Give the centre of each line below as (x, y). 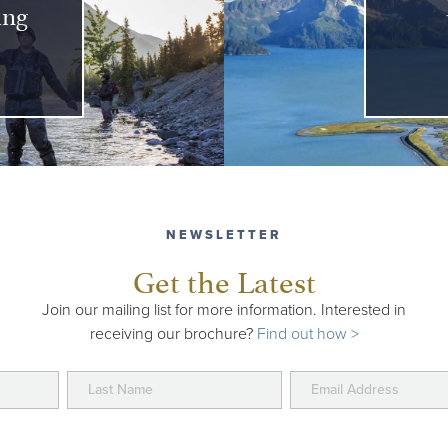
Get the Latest (224, 279)
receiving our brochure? (173, 334)
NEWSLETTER (224, 235)
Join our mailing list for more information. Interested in (224, 310)
